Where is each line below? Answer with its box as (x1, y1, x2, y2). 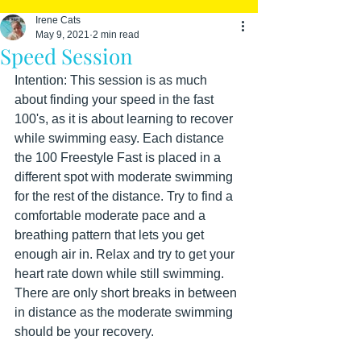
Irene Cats (35, 15, 81, 26)
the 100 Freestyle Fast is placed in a (15, 151, 224, 164)
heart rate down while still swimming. (15, 267, 227, 280)
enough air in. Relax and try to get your (15, 247, 238, 261)
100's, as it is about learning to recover (15, 112, 236, 126)
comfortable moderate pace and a (15, 209, 209, 222)
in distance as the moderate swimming (15, 305, 236, 319)
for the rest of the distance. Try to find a (15, 189, 236, 203)
